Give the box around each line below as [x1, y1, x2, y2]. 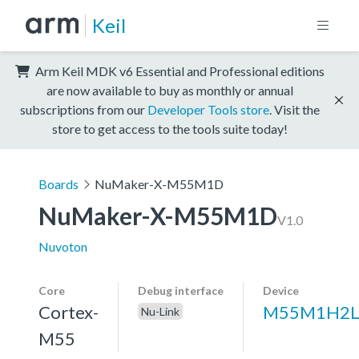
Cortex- [38, 301, 99, 323]
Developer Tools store [147, 101, 269, 117]
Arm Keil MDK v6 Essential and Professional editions [33, 63, 325, 79]
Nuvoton [38, 238, 87, 254]
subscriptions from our [20, 101, 147, 117]
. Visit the [269, 101, 320, 117]
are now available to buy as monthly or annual [46, 82, 293, 98]
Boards [38, 175, 79, 192]
